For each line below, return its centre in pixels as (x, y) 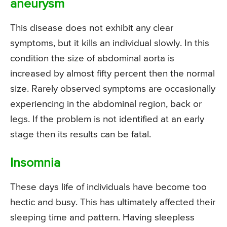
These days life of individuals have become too (108, 187)
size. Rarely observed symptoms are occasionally (113, 89)
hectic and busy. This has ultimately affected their (113, 202)
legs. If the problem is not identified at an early (107, 119)
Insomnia (35, 163)
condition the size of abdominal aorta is (92, 58)
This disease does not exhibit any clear (92, 28)
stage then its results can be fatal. (81, 134)
